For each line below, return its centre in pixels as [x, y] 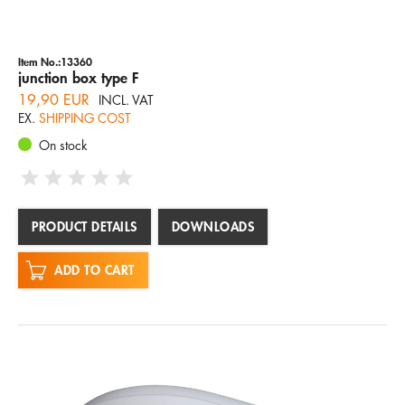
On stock [63, 145]
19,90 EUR [54, 99]
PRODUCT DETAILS [85, 226]
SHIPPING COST [85, 118]
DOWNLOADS [212, 226]
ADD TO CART [94, 269]
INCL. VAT [126, 99]
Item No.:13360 [55, 61]
